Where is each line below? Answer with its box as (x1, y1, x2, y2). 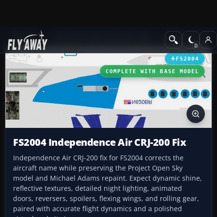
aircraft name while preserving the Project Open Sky (13, 163, 183, 173)
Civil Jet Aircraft (162, 32, 212, 42)
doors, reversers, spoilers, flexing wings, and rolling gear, (13, 194, 199, 203)
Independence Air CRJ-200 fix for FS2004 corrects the (13, 153, 184, 163)
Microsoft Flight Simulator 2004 (54, 32, 150, 42)
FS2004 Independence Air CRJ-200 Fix (13, 136, 186, 149)
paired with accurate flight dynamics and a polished (13, 204, 182, 214)
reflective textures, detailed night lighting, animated (13, 184, 182, 193)
